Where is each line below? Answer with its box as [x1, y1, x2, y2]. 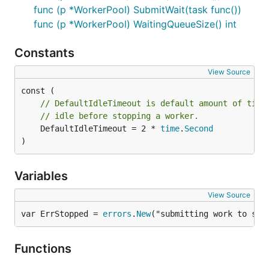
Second [184, 124, 213, 133]
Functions [14, 241, 74, 256]
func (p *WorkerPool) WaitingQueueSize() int [34, 18, 237, 30]
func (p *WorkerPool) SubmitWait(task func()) [34, 4, 241, 16]
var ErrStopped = [21, 209, 103, 219]
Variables [14, 169, 71, 183]
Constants [14, 46, 77, 60]
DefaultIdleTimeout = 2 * [40, 124, 160, 133]
